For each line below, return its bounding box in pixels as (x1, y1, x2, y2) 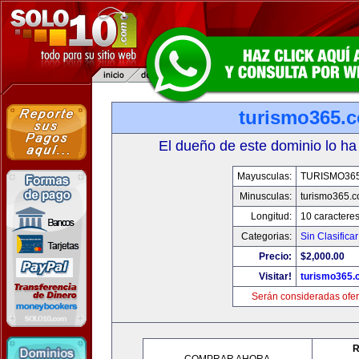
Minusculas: (240, 191, 292, 202)
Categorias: (241, 231, 292, 242)
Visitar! (259, 271, 292, 282)
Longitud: (251, 211, 292, 222)
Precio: (259, 251, 292, 262)
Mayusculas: (237, 171, 292, 182)
